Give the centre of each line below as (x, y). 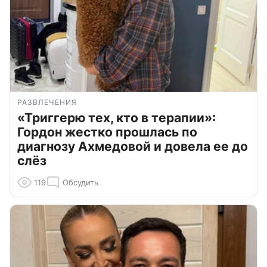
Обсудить (80, 182)
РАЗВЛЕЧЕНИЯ (47, 102)
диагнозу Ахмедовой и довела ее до (133, 146)
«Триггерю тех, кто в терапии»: (117, 117)
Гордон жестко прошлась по (107, 132)
